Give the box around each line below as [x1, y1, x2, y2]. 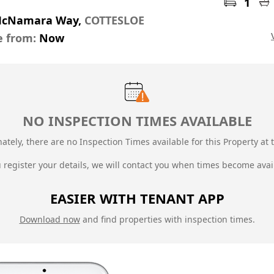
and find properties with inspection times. [80, 213, 255, 226]
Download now [19, 213, 80, 226]
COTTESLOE [84, 13, 144, 28]
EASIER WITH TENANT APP [50, 189, 224, 208]
